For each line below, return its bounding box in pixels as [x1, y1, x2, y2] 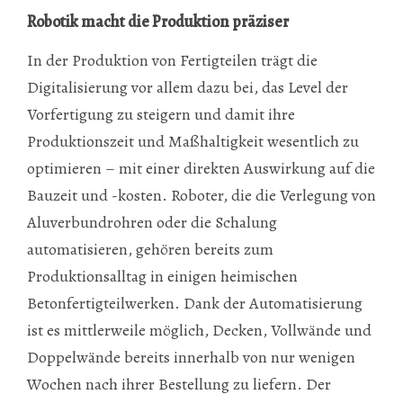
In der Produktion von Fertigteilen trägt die [27, 49, 318, 71]
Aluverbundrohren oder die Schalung [27, 210, 277, 233]
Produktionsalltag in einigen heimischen [27, 264, 298, 287]
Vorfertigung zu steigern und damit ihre [27, 103, 295, 125]
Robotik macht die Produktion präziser [27, 11, 289, 32]
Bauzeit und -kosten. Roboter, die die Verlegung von [27, 184, 376, 206]
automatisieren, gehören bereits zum [27, 237, 273, 260]
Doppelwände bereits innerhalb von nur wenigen [27, 345, 355, 368]
